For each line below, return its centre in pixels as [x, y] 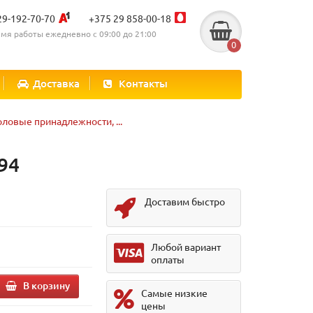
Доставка [56, 83]
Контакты [143, 83]
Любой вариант [186, 247]
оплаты [168, 259]
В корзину [47, 285]
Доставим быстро [185, 201]
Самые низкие [175, 293]
